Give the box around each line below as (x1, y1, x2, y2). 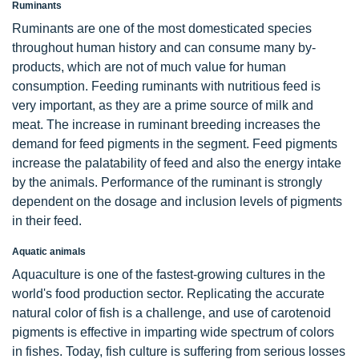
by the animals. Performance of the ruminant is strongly (12, 175, 322, 190)
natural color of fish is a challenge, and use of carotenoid (12, 306, 331, 321)
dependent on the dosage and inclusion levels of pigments (12, 195, 342, 209)
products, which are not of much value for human (12, 60, 286, 75)
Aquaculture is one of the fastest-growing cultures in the (12, 268, 325, 282)
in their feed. (12, 214, 82, 228)
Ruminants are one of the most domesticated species (12, 22, 312, 36)
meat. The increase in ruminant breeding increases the (12, 118, 321, 132)
